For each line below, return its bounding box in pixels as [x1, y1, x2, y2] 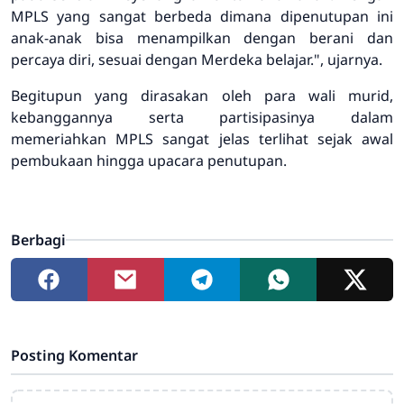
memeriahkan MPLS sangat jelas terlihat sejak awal [11, 129, 393, 150]
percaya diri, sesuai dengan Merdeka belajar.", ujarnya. [11, 50, 382, 70]
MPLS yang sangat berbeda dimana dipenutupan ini [11, 6, 393, 27]
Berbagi [11, 230, 66, 251]
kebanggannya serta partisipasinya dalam [11, 107, 393, 128]
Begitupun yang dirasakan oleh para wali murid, [11, 86, 393, 106]
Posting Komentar [11, 345, 138, 366]
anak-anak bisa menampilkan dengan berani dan [11, 28, 393, 49]
